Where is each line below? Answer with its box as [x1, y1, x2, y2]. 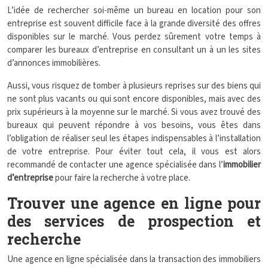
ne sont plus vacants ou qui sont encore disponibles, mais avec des [7, 93, 261, 105]
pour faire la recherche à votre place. [53, 172, 190, 184]
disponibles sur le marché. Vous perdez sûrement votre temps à [7, 31, 261, 43]
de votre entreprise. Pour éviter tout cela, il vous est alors [7, 145, 261, 158]
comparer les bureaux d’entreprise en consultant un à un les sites [7, 44, 261, 56]
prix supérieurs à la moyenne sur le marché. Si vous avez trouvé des [7, 106, 261, 118]
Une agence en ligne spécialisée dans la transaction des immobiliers [7, 253, 261, 266]
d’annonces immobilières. [7, 57, 100, 69]
